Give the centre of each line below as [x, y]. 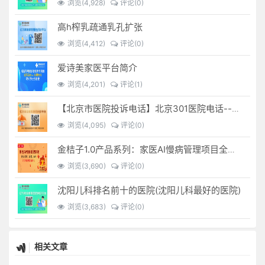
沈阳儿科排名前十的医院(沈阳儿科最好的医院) [149, 190]
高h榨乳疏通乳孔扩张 [100, 27]
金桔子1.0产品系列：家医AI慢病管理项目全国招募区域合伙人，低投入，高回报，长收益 [232, 150]
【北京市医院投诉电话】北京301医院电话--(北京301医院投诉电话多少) [236, 109]
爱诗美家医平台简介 [98, 68]
